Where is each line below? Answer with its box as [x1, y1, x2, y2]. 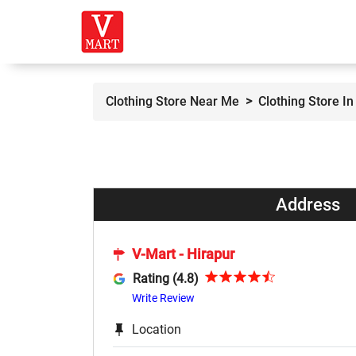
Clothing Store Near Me [106, 94, 239, 110]
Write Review [132, 291, 195, 304]
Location [132, 321, 181, 337]
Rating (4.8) [132, 270, 199, 286]
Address [275, 195, 340, 215]
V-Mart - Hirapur [132, 246, 234, 263]
